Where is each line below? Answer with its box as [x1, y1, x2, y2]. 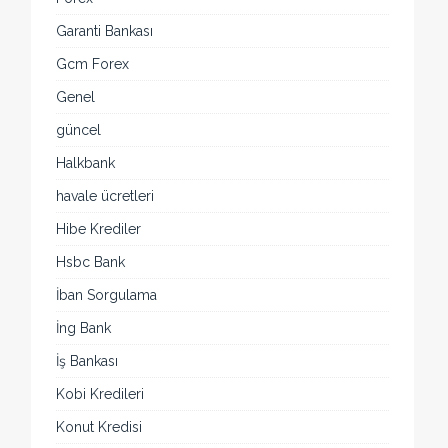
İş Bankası [56, 353, 119, 370]
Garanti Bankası [56, 23, 154, 40]
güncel [56, 122, 102, 139]
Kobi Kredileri [56, 386, 145, 403]
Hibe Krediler [56, 221, 142, 238]
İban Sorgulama [56, 287, 158, 304]
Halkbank [56, 155, 116, 172]
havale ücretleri [56, 188, 155, 205]
